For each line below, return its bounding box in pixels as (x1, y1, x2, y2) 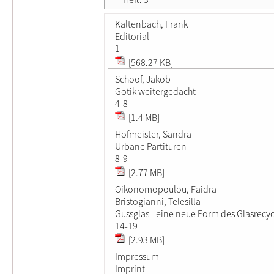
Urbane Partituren (115, 139, 187, 152)
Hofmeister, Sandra (115, 127, 191, 140)
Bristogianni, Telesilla (115, 194, 201, 207)
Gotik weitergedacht (115, 84, 196, 97)
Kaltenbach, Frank (115, 17, 188, 30)
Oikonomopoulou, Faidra (115, 182, 217, 195)
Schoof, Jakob (115, 72, 171, 85)
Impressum (115, 250, 159, 262)
